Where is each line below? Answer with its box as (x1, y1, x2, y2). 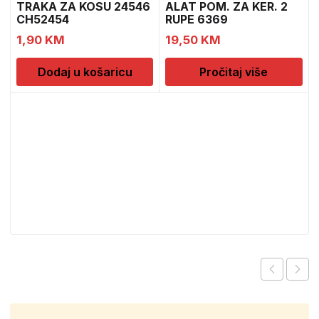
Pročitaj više (199, 65, 268, 79)
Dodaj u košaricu (37, 65, 132, 79)
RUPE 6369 (165, 12, 229, 26)
